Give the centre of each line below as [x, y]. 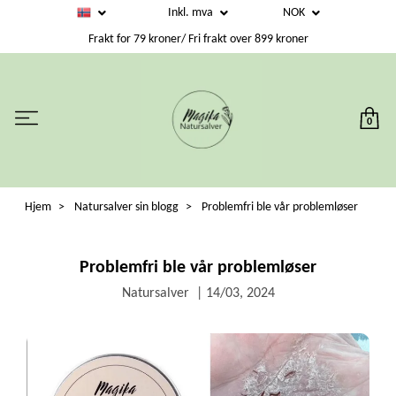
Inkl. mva [191, 13]
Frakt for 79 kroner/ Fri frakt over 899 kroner [198, 40]
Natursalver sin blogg [126, 207]
